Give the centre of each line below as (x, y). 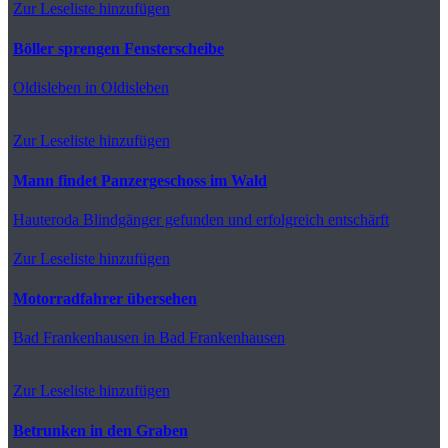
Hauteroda (46, 219)
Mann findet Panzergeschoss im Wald (140, 180)
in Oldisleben (125, 87)
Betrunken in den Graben (100, 430)
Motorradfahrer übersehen (105, 298)
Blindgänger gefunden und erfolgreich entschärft (234, 219)
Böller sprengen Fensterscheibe (118, 48)
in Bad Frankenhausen (212, 337)
